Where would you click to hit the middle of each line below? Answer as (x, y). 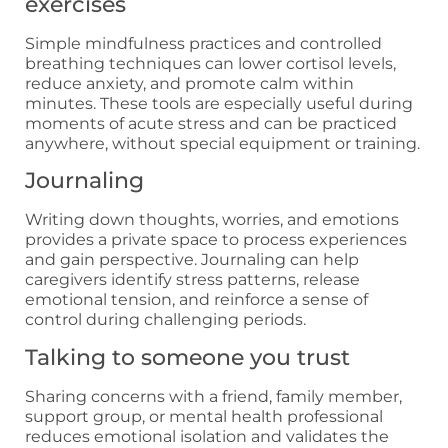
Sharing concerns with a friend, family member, (213, 396)
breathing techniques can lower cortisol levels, (210, 63)
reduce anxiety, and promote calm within (189, 83)
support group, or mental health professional (204, 416)
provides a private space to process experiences (216, 240)
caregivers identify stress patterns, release (192, 280)
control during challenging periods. (165, 320)
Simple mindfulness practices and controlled (203, 43)
